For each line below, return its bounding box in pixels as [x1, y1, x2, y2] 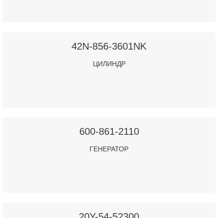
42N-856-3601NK [72, 40, 146, 52]
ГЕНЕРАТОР [90, 145, 128, 153]
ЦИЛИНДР [92, 59, 126, 68]
